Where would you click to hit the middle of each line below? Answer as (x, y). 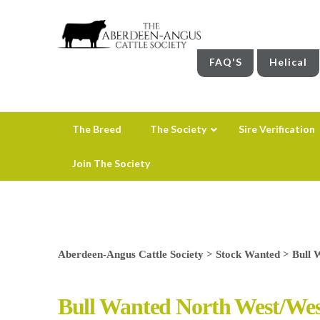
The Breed (96, 129)
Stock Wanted (247, 254)
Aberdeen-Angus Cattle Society (130, 254)
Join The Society (111, 163)
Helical (289, 61)
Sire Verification (276, 129)
